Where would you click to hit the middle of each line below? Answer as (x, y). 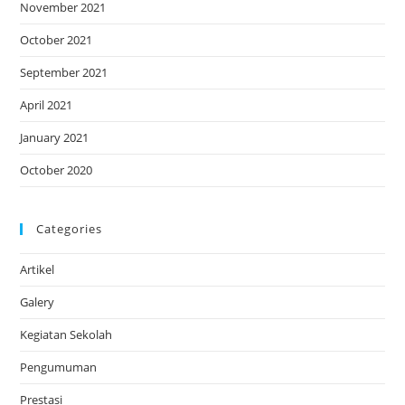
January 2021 (55, 138)
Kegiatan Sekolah (66, 335)
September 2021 (64, 73)
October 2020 (57, 170)
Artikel (38, 270)
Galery (38, 302)
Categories (70, 229)
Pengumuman (59, 367)
